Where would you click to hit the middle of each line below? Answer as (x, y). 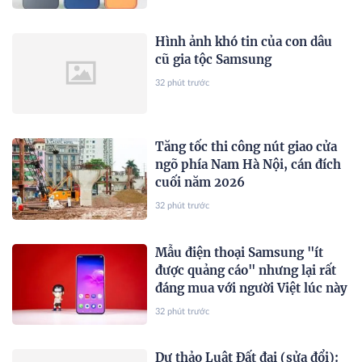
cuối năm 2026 (200, 183)
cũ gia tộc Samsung (214, 60)
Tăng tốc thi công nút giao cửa (246, 147)
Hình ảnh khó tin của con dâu (244, 42)
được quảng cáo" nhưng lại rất (246, 270)
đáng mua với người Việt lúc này (252, 288)
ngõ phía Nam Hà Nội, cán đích (248, 165)
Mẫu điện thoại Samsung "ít (240, 252)
